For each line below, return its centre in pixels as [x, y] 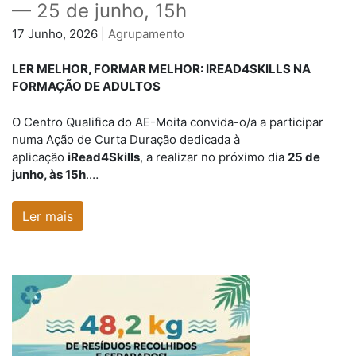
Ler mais [48, 217]
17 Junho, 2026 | [60, 33]
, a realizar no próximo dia [214, 157]
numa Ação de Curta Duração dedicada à [126, 139]
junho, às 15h [49, 174]
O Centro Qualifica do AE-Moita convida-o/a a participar [168, 122]
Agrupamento [146, 33]
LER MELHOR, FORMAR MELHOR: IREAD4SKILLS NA [161, 69]
